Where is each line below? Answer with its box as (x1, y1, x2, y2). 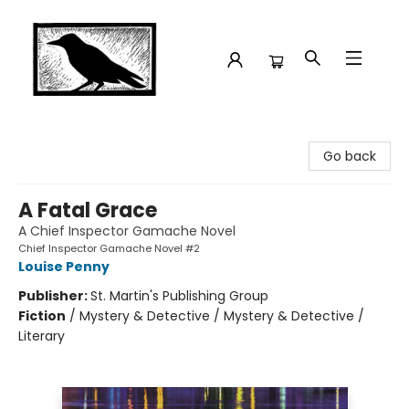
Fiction (18, 307, 66, 325)
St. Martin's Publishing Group (90, 287, 268, 305)
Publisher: (18, 287, 90, 305)
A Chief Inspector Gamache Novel (18, 222, 236, 240)
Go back (323, 147, 376, 165)
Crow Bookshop (14, 127, 111, 145)
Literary (18, 327, 65, 345)
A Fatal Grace (18, 196, 157, 225)
